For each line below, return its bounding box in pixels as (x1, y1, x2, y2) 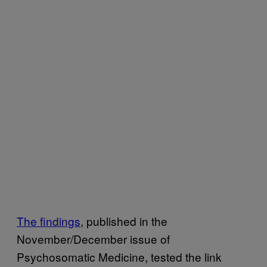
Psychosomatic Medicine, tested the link (17, 248, 222, 265)
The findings (17, 212, 80, 229)
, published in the (80, 212, 167, 229)
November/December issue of (17, 230, 170, 247)
